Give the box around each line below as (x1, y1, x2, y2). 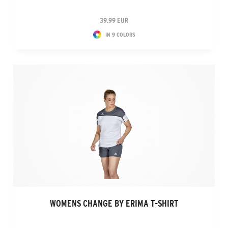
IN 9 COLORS (105, 31, 135, 38)
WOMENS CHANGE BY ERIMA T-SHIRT (50, 198, 178, 209)
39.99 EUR (100, 16, 128, 24)
